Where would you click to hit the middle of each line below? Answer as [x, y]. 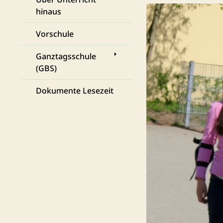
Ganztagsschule [66, 56]
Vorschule [55, 34]
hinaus [49, 11]
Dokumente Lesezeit [75, 91]
